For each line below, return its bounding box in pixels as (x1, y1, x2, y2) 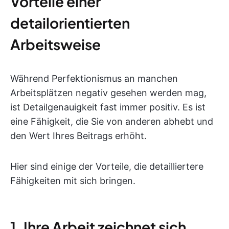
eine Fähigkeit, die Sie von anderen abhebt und (10, 116, 213, 127)
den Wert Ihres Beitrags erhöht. (10, 130, 147, 141)
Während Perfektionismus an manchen (10, 73, 178, 84)
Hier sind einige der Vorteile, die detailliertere (10, 161, 203, 172)
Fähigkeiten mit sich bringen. (10, 175, 135, 186)
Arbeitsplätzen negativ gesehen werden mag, (10, 87, 207, 98)
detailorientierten (10, 14, 130, 32)
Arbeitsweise (10, 35, 101, 53)
